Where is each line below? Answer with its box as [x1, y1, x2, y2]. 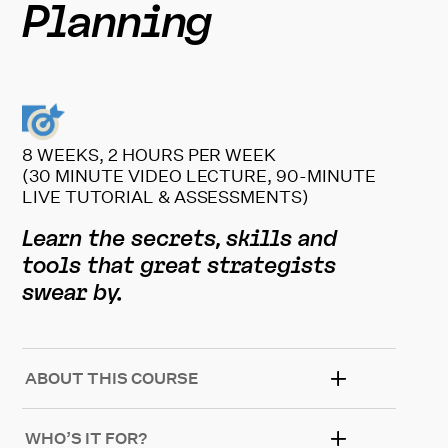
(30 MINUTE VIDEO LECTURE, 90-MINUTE [22, 164, 376, 186]
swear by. [22, 282, 136, 306]
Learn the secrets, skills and [22, 228, 338, 252]
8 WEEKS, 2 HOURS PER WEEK [22, 143, 277, 165]
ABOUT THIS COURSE [25, 367, 200, 388]
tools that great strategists [22, 255, 337, 279]
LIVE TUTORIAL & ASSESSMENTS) [22, 185, 310, 207]
